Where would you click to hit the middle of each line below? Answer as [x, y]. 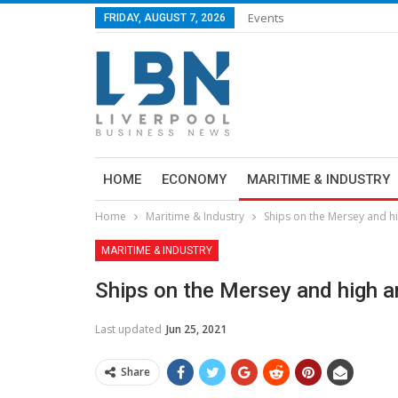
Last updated [130, 329]
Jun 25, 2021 [196, 329]
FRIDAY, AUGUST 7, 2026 [165, 18]
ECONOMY [194, 179]
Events [266, 18]
